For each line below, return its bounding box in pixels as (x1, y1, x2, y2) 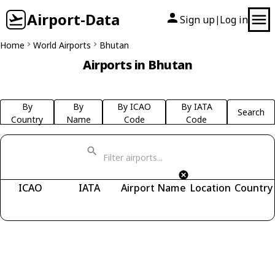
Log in (220, 13, 248, 26)
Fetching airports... (20, 199, 98, 211)
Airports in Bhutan (83, 56, 192, 73)
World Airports (33, 39, 91, 51)
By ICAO (117, 101, 152, 112)
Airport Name (121, 181, 186, 195)
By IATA (180, 101, 212, 112)
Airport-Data (27, 9, 120, 29)
